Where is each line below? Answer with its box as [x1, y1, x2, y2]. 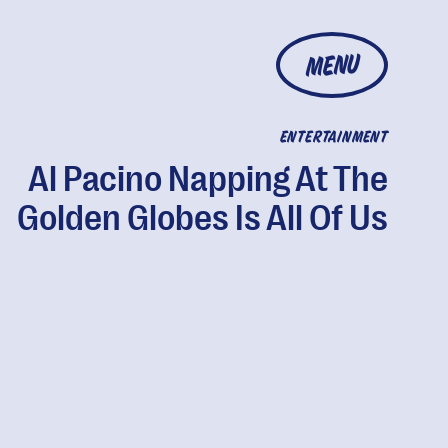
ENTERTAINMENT [279, 131, 388, 145]
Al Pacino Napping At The [27, 159, 388, 200]
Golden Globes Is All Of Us [16, 198, 388, 239]
